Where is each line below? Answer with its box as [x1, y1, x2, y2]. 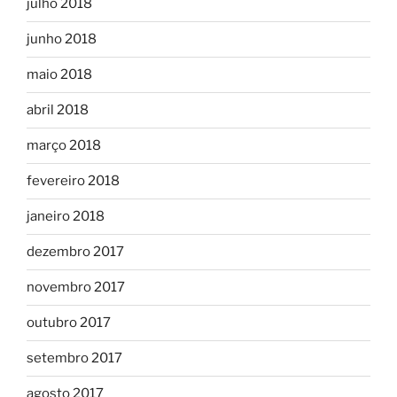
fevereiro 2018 [27, 173, 120, 190]
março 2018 [27, 137, 101, 154]
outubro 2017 [27, 315, 111, 331]
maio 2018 [27, 66, 92, 83]
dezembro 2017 [27, 244, 124, 261]
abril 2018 [27, 102, 89, 119]
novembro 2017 [27, 279, 125, 296]
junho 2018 [27, 31, 97, 48]
